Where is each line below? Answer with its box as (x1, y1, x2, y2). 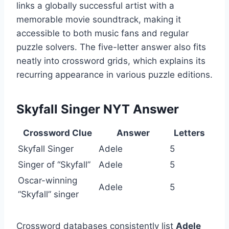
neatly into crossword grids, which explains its (16, 56, 205, 66)
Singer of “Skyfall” (18, 159, 90, 170)
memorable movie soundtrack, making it (16, 14, 181, 25)
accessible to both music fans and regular (16, 28, 189, 39)
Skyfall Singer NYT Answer (16, 102, 179, 117)
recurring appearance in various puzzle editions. (16, 70, 213, 80)
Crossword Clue (22, 128, 92, 139)
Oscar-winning (18, 175, 77, 186)
